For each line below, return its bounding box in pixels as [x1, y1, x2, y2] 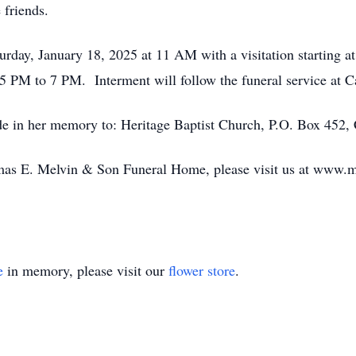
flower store [168, 261, 235, 280]
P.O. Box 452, [269, 114, 354, 133]
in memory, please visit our [3, 261, 168, 280]
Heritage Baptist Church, [121, 114, 269, 133]
